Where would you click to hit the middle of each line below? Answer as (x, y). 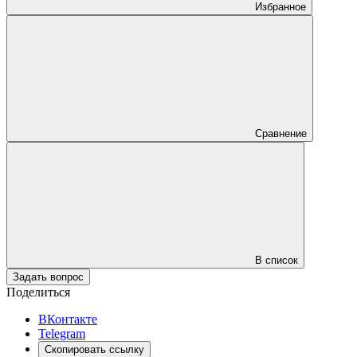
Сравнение (281, 133)
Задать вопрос (48, 277)
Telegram (62, 333)
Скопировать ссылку (94, 349)
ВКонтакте (68, 319)
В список (277, 260)
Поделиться (38, 292)
